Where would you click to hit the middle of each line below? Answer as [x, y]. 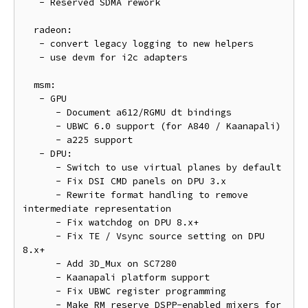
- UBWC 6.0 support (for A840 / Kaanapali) [39, 126]
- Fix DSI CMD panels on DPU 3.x [39, 181]
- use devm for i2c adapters [31, 57]
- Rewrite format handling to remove [39, 195]
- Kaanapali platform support [39, 277]
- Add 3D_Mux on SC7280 [39, 264]
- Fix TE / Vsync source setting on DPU [39, 236]
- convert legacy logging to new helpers [31, 44]
